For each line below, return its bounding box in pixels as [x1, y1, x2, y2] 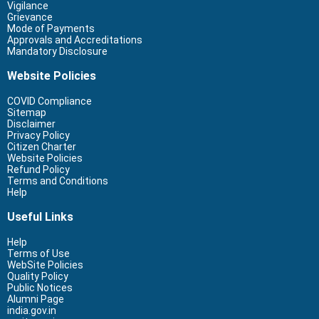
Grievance [7, 11, 53, 23]
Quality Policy [7, 270, 68, 282]
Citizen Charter [7, 140, 76, 152]
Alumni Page [7, 293, 64, 305]
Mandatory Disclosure [7, 45, 108, 57]
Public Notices [7, 281, 73, 293]
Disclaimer [7, 117, 56, 130]
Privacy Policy [7, 129, 70, 141]
